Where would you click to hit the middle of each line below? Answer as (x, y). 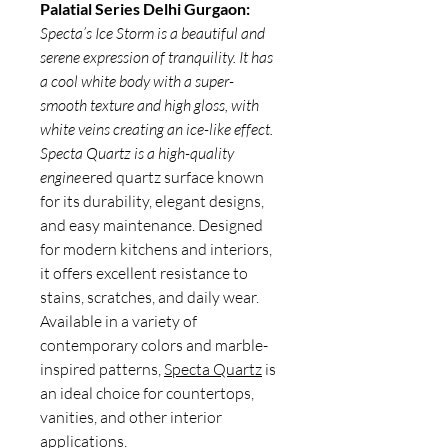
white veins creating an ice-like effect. (156, 129)
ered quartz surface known (173, 177)
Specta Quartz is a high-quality (137, 153)
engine (60, 177)
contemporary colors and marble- (154, 345)
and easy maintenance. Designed (151, 225)
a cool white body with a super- (137, 81)
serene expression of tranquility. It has (156, 57)
